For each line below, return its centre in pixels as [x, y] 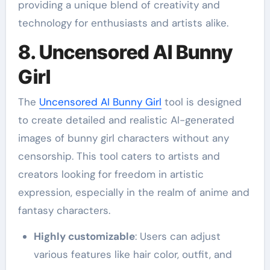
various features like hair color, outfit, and [133, 254]
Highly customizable [84, 236]
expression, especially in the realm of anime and [133, 192]
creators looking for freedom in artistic [111, 174]
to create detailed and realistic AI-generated [126, 120]
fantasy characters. [64, 210]
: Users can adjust [177, 236]
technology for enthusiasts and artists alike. [123, 23]
